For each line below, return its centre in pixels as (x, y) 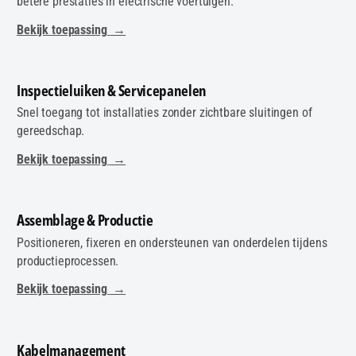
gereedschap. (51, 131)
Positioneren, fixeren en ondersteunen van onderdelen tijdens (172, 242)
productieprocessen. (68, 261)
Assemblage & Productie (85, 221)
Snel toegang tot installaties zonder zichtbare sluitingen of (164, 113)
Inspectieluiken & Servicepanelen (112, 91)
